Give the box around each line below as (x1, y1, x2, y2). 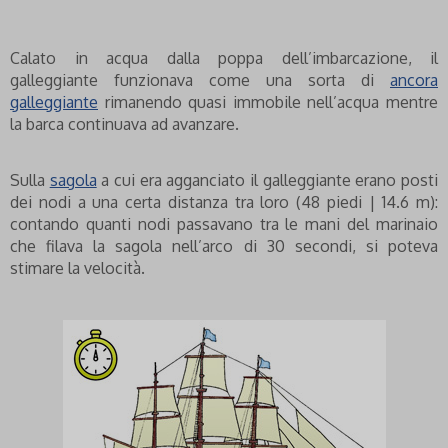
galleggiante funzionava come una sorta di (10, 70, 390, 90)
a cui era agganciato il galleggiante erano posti (96, 170, 439, 190)
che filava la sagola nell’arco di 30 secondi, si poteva (10, 236, 438, 256)
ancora (390, 70, 438, 90)
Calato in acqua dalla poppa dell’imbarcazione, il (10, 48, 438, 68)
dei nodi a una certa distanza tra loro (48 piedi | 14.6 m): (10, 192, 438, 212)
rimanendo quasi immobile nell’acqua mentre (98, 92, 438, 112)
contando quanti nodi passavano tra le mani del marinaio (10, 214, 438, 234)
